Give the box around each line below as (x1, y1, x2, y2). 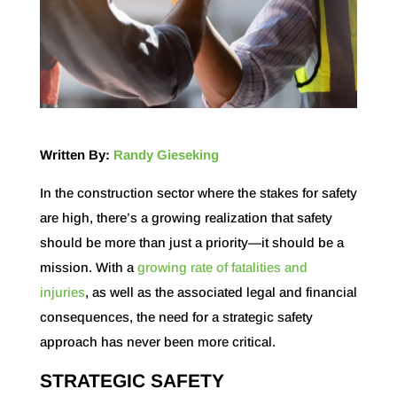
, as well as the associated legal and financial (84, 284, 357, 300)
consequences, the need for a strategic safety (39, 308, 313, 324)
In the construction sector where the (39, 184, 260, 200)
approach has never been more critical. (39, 333, 276, 349)
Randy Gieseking (113, 146, 219, 162)
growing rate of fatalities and (136, 259, 307, 275)
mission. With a (39, 259, 137, 275)
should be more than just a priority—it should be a (39, 234, 344, 250)
